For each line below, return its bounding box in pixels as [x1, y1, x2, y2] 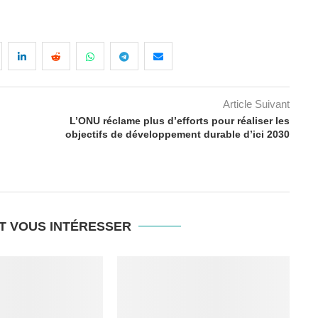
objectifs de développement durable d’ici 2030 [65, 128, 290, 140]
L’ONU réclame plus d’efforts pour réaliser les [70, 114, 290, 126]
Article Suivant [223, 97, 290, 110]
